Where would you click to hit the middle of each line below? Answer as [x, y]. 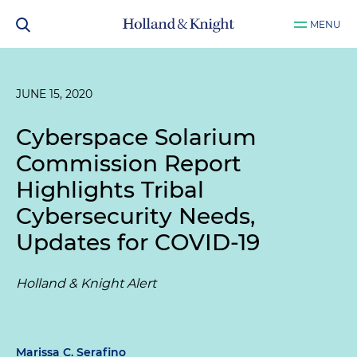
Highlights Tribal [110, 190]
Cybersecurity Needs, [135, 216]
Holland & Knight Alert [86, 283]
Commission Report [129, 163]
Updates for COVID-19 [138, 242]
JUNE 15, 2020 [54, 94]
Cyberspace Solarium [136, 137]
